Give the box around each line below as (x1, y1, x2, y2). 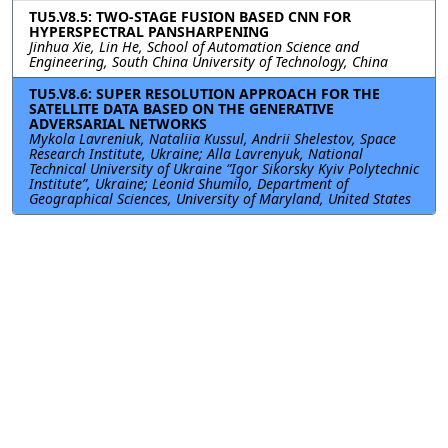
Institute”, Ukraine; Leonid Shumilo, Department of (29, 173, 348, 193)
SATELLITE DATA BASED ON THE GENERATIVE (29, 98, 334, 118)
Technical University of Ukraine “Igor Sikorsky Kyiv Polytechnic (29, 158, 419, 178)
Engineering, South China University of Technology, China (29, 51, 388, 71)
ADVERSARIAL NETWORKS (29, 113, 207, 133)
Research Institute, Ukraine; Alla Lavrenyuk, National (29, 143, 363, 163)
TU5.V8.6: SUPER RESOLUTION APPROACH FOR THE (29, 83, 380, 103)
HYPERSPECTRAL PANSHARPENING (29, 21, 269, 41)
